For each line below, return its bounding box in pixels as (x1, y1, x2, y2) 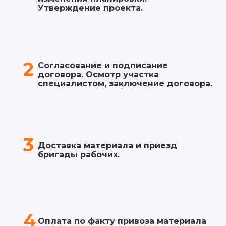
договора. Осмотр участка (38, 69, 159, 79)
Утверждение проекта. (38, 3, 143, 13)
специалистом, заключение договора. (38, 78, 212, 88)
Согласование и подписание (38, 60, 168, 70)
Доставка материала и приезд (38, 140, 177, 150)
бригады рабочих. (38, 149, 120, 159)
